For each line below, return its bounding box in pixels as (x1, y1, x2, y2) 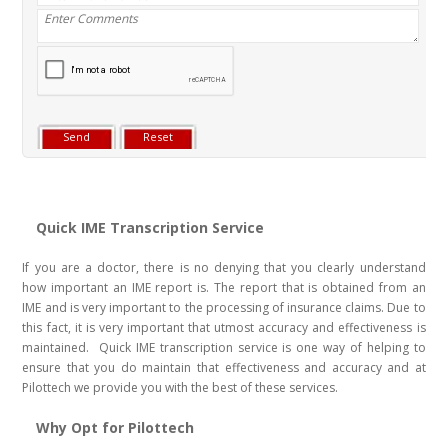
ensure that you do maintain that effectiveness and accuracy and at (22, 359, 426, 377)
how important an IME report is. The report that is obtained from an (22, 279, 426, 297)
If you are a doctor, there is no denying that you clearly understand (22, 259, 426, 277)
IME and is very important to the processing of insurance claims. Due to (22, 299, 426, 317)
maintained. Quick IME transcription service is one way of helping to (22, 339, 426, 357)
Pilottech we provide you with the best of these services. (22, 379, 339, 397)
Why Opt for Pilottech (36, 418, 199, 438)
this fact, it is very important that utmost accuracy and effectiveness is (22, 319, 426, 337)
